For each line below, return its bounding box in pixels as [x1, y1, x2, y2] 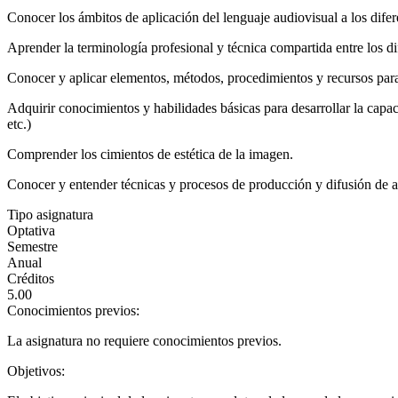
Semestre [7, 238, 58, 254]
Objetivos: [7, 362, 68, 378]
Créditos [7, 270, 54, 286]
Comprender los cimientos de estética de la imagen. [7, 146, 293, 162]
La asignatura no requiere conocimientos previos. [7, 332, 282, 348]
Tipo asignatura [7, 206, 93, 222]
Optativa [7, 222, 55, 238]
